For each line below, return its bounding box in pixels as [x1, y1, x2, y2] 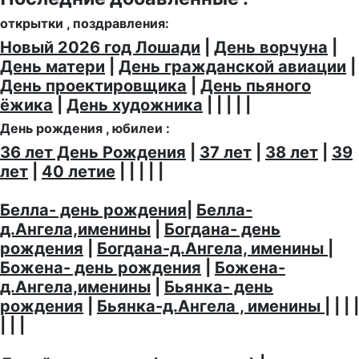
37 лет [200, 143, 252, 163]
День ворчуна [214, 38, 328, 58]
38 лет [265, 143, 318, 163]
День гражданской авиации [119, 57, 346, 77]
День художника [67, 95, 203, 115]
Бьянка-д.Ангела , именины [97, 296, 325, 317]
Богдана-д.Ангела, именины [97, 239, 328, 259]
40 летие [42, 162, 115, 182]
